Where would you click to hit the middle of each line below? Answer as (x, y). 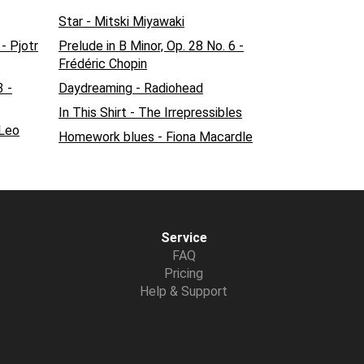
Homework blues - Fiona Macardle (156, 137)
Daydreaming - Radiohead (131, 89)
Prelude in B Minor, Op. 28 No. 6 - (151, 46)
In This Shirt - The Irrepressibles (150, 113)
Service (184, 238)
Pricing (184, 274)
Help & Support (184, 292)
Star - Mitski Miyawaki (121, 22)
